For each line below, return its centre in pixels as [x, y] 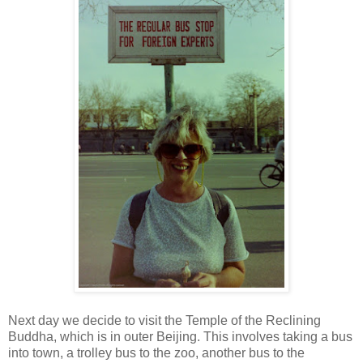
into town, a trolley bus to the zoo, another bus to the [156, 352]
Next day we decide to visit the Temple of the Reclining [164, 320]
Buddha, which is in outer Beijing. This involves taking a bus [180, 336]
